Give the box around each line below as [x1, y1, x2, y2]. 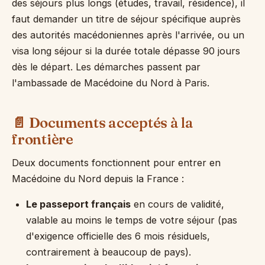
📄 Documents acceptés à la [12, 114, 193, 131]
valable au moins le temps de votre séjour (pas [26, 214, 237, 226]
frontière [12, 131, 73, 148]
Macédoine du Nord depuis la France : [12, 173, 184, 185]
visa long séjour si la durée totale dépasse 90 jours [12, 45, 240, 57]
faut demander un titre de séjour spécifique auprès [12, 13, 241, 25]
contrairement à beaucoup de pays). [26, 246, 191, 258]
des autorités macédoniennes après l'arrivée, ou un [12, 29, 244, 41]
